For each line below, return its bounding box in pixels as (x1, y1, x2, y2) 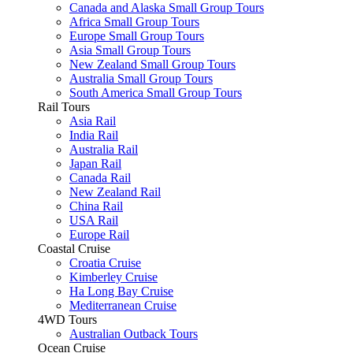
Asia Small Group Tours (69, 43, 191, 57)
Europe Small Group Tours (69, 29, 204, 43)
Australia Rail (69, 143, 138, 156)
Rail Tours (38, 100, 90, 113)
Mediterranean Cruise (69, 299, 176, 312)
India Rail (69, 128, 118, 142)
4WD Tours (38, 313, 97, 326)
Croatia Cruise (69, 256, 141, 269)
